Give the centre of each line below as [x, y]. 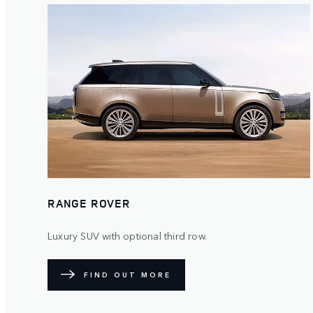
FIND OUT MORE [128, 275]
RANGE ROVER [89, 203]
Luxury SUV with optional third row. [127, 235]
